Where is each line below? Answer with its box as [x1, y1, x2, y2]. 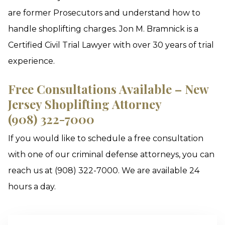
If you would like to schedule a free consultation [8, 134, 203, 143]
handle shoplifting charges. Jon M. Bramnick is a [8, 24, 198, 34]
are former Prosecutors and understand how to [8, 8, 200, 18]
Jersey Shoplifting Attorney [8, 96, 162, 112]
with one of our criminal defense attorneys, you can [8, 150, 214, 159]
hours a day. [8, 182, 56, 191]
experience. [8, 56, 55, 66]
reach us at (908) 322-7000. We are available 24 [8, 166, 199, 175]
